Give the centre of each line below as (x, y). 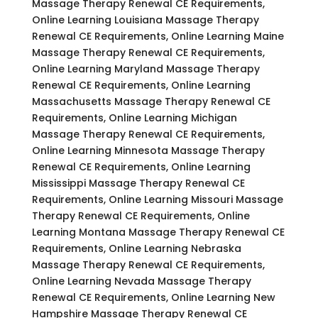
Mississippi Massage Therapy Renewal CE (138, 183)
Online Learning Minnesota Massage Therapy (148, 150)
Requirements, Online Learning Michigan (134, 117)
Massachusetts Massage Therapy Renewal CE (151, 101)
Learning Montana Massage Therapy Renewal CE (158, 232)
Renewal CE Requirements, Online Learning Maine (158, 36)
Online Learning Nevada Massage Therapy (141, 281)
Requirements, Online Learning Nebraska (136, 248)
